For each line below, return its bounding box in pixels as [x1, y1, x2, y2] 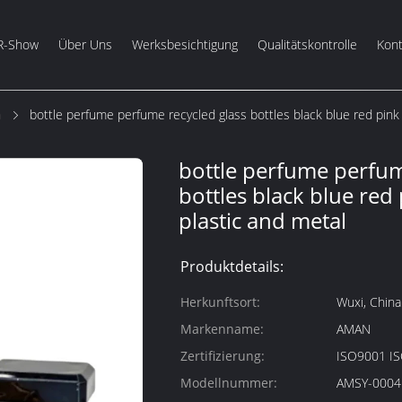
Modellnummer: [180, 374, 277, 391]
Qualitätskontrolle [257, 36, 357, 53]
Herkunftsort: [180, 293, 260, 310]
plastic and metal [179, 205, 346, 235]
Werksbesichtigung [131, 36, 238, 53]
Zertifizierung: [180, 347, 265, 364]
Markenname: [180, 320, 264, 337]
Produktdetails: [180, 257, 284, 276]
